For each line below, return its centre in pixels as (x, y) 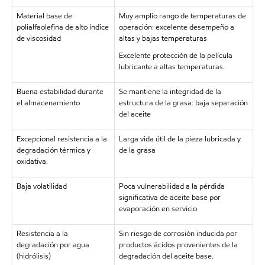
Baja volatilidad (41, 186)
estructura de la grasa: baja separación (183, 103)
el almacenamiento (48, 103)
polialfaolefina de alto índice (62, 27)
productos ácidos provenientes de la (178, 245)
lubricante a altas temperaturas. (172, 67)
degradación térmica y (53, 150)
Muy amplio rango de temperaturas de (182, 16)
